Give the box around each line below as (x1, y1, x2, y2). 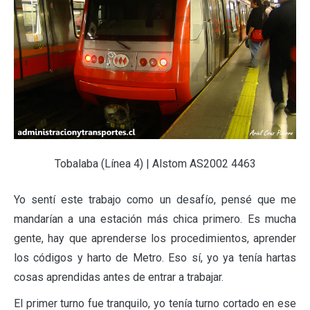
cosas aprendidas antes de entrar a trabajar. (14, 270, 224, 284)
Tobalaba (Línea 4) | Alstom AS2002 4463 (54, 156, 256, 170)
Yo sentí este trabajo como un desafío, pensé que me (14, 192, 296, 206)
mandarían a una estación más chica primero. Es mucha (14, 212, 296, 226)
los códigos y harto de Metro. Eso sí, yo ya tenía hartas (14, 250, 296, 264)
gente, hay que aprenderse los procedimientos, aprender (14, 231, 296, 245)
